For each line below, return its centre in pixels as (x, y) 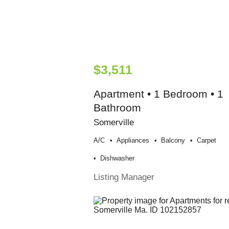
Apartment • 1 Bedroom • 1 (158, 94)
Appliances (133, 141)
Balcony (173, 141)
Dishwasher (117, 158)
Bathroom (117, 108)
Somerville (113, 122)
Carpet (206, 141)
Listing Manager (124, 177)
